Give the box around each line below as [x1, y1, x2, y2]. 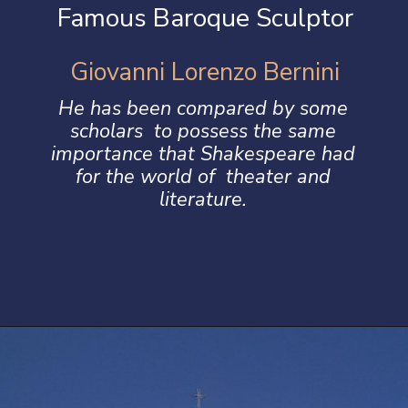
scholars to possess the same [70, 117, 337, 146]
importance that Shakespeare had [51, 140, 356, 168]
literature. [159, 186, 248, 214]
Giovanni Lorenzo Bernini [69, 55, 340, 89]
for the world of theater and [76, 163, 331, 191]
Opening [51, 344, 101, 360]
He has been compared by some [58, 95, 349, 123]
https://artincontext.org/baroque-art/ [104, 344, 325, 360]
